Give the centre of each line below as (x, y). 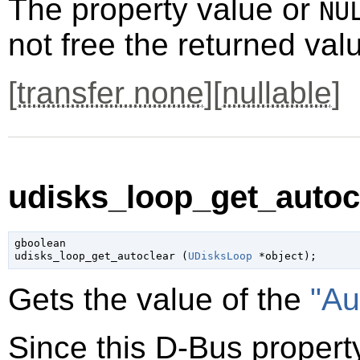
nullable (277, 93)
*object (278, 256)
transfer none (110, 93)
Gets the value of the (159, 299)
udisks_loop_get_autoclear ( (101, 256)
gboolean (40, 243)
